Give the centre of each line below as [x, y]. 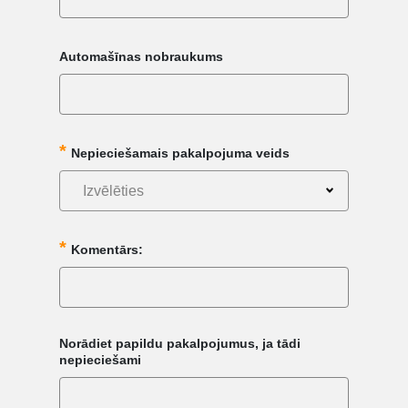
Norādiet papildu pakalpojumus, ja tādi [179, 343]
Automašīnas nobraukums [141, 56]
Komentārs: [107, 249]
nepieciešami [100, 359]
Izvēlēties [113, 190]
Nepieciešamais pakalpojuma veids [180, 153]
